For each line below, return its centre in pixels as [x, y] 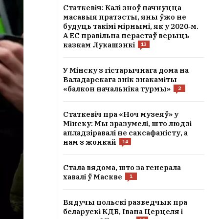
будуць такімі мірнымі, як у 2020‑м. [131, 26]
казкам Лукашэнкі [99, 45]
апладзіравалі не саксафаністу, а [125, 133]
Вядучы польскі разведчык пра [125, 202]
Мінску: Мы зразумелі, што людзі [127, 123]
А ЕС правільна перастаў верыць [126, 35]
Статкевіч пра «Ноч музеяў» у [121, 114]
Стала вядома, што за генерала [122, 167]
